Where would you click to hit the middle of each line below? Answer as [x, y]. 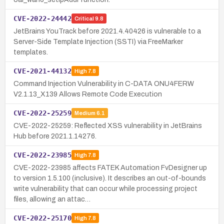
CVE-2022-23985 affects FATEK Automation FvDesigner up [110, 167]
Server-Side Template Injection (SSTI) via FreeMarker [98, 41]
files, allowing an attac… [52, 199]
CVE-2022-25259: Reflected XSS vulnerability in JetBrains [108, 125]
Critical [84, 19]
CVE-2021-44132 [42, 71]
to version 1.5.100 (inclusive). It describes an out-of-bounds [110, 178]
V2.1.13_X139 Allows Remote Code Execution [88, 94]
